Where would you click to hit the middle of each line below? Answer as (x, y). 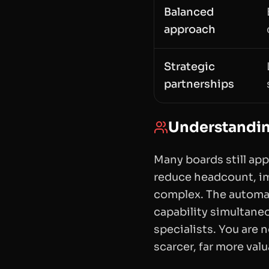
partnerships (199, 84)
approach (190, 30)
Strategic (189, 67)
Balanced (189, 12)
